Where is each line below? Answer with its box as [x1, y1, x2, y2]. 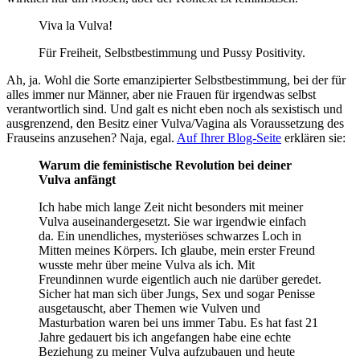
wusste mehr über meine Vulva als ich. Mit [39, 258, 255, 272]
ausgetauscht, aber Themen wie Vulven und [39, 301, 260, 316]
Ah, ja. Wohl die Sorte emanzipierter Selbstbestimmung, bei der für [6, 73, 346, 88]
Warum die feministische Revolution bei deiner [39, 158, 292, 173]
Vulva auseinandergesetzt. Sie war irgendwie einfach [39, 215, 306, 229]
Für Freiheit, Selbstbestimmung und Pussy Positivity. [39, 46, 305, 60]
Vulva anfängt [39, 173, 116, 187]
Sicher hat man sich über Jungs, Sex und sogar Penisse [39, 287, 315, 301]
